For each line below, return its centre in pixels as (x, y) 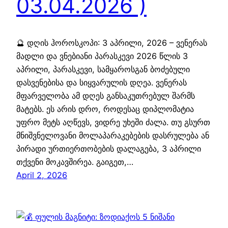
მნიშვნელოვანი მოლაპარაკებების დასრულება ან (113, 136)
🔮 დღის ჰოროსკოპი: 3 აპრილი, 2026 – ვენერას (112, 43)
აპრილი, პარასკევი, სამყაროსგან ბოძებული (103, 69)
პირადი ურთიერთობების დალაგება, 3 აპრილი (109, 149)
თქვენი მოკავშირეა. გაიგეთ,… (75, 162)
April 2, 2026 (42, 175)
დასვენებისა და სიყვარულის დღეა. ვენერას (102, 83)
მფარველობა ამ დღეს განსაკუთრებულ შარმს (106, 96)
